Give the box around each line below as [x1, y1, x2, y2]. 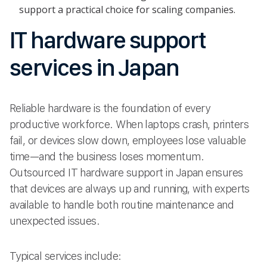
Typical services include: [10, 250, 122, 263]
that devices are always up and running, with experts [10, 182, 250, 195]
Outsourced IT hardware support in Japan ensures [10, 166, 243, 179]
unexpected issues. [10, 214, 100, 227]
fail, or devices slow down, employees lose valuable [10, 133, 246, 147]
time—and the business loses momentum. [10, 150, 204, 163]
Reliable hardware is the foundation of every [10, 101, 210, 114]
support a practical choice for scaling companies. [19, 2, 235, 16]
